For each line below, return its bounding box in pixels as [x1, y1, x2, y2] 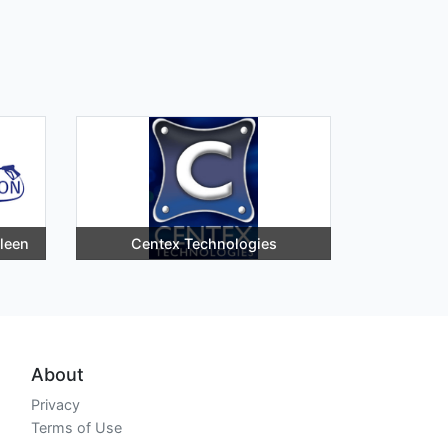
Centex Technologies [130, 234, 277, 252]
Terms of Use [31, 418, 122, 436]
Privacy [31, 395, 80, 413]
